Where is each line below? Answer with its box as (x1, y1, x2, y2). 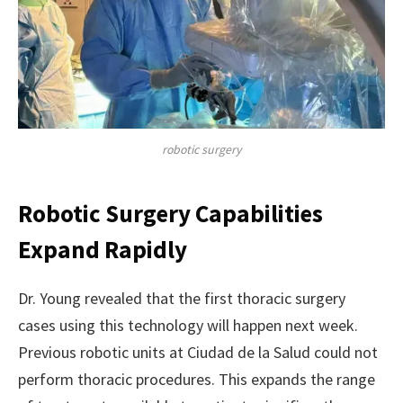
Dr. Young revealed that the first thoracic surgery (18, 287, 345, 309)
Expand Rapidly (18, 233, 187, 264)
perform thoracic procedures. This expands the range (18, 368, 375, 390)
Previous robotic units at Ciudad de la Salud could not (18, 341, 378, 363)
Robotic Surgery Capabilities (18, 197, 323, 228)
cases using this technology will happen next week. (18, 314, 358, 336)
